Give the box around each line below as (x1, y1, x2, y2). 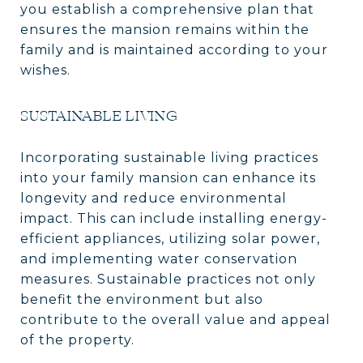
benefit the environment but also (20, 291, 263, 307)
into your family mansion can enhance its (20, 169, 316, 186)
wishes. (20, 62, 70, 78)
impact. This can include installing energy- (20, 210, 327, 226)
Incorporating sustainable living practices (20, 149, 318, 165)
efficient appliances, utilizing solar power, (20, 230, 320, 246)
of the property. (20, 331, 135, 348)
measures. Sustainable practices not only (20, 271, 316, 287)
